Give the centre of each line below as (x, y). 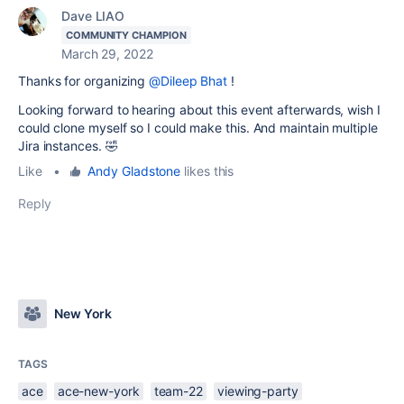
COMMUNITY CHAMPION (126, 35)
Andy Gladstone (134, 171)
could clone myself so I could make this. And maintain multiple (198, 128)
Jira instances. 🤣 (68, 146)
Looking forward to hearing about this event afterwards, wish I (199, 110)
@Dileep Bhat (188, 81)
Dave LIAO (93, 16)
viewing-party (257, 391)
